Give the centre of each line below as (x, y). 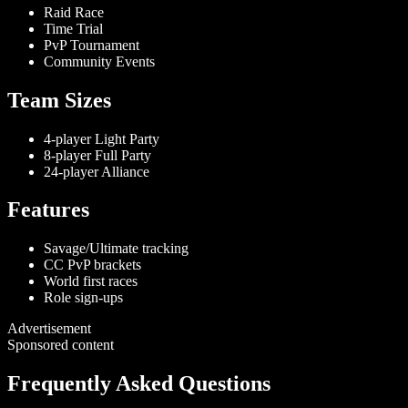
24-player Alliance (97, 171)
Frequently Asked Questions (139, 384)
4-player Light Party (102, 138)
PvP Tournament (92, 45)
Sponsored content (61, 345)
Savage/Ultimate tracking (116, 249)
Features (48, 210)
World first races (91, 281)
